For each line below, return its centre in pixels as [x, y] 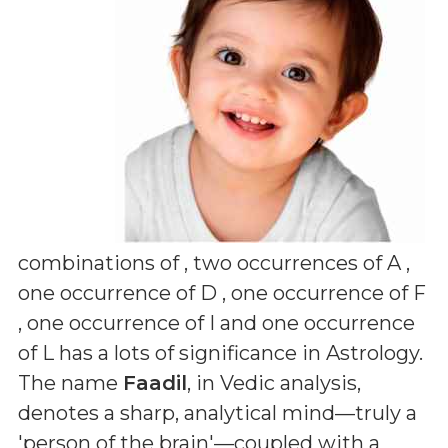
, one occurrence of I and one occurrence [216, 323]
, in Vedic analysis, [274, 383]
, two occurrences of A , [297, 263]
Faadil [155, 383]
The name [70, 383]
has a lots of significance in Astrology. [238, 353]
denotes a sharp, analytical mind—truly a [217, 413]
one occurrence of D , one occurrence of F [222, 293]
